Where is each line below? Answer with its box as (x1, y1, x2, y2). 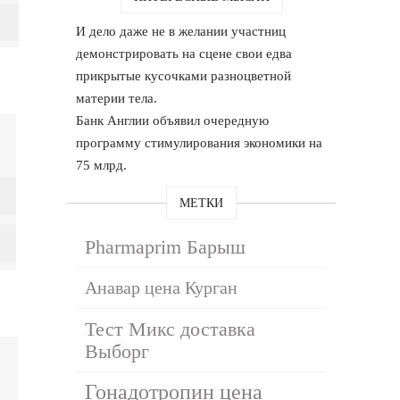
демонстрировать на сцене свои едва (76, 46, 293, 61)
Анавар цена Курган (85, 277, 238, 297)
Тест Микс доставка (85, 317, 256, 340)
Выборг (85, 339, 150, 362)
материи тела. (76, 90, 158, 105)
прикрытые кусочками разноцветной (76, 68, 292, 83)
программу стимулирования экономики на (76, 135, 323, 150)
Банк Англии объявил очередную (76, 112, 270, 128)
